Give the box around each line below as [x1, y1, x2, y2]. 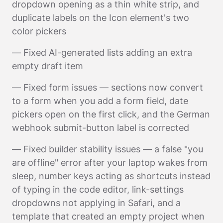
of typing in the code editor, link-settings [12, 184, 184, 195]
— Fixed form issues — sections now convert [12, 82, 203, 93]
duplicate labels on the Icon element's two [12, 12, 189, 23]
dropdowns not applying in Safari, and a [12, 197, 181, 208]
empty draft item [12, 60, 83, 71]
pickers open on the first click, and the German [12, 109, 210, 119]
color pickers [12, 25, 66, 36]
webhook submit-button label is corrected [12, 122, 189, 133]
